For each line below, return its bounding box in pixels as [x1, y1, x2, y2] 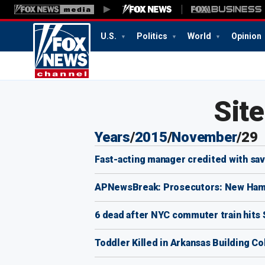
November [172, 129, 237, 146]
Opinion [231, 31, 261, 41]
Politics [137, 31, 169, 41]
